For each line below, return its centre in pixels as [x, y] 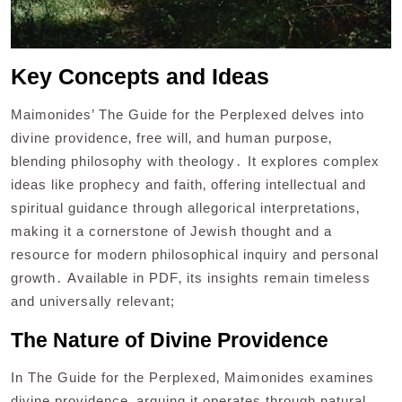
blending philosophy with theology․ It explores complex [195, 161]
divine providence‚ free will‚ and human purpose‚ [171, 137]
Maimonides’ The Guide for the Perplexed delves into [188, 114]
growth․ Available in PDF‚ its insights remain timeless [191, 277]
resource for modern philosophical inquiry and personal [195, 254]
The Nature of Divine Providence [170, 340]
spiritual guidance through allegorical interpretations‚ [185, 207]
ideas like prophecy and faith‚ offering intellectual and [188, 184]
